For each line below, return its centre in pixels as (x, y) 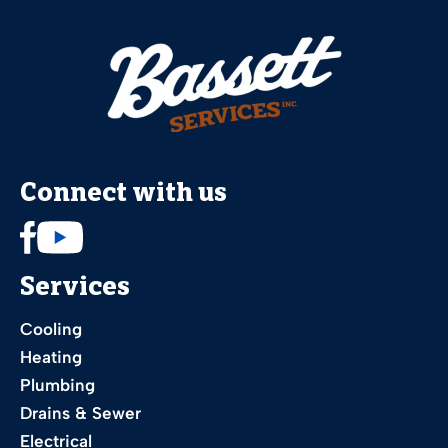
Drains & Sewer (80, 413)
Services (75, 290)
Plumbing (57, 385)
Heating (51, 357)
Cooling (51, 329)
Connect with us (123, 196)
